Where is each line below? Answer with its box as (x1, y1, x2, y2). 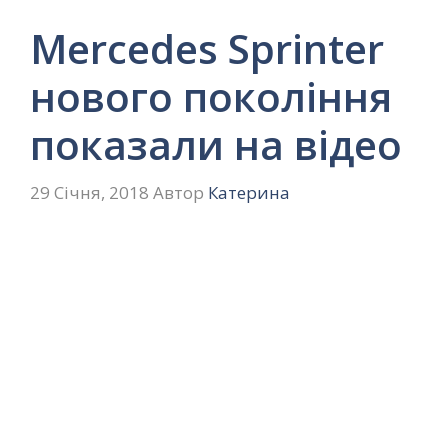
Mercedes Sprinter (30, 21, 384, 76)
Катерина (208, 180, 290, 204)
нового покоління (30, 69, 392, 124)
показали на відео (30, 117, 402, 172)
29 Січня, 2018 (30, 180, 149, 204)
